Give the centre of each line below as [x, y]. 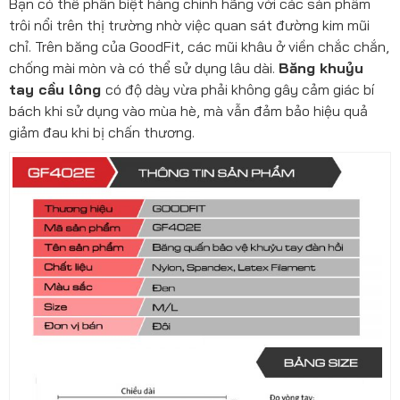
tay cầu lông [57, 90]
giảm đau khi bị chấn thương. [102, 133]
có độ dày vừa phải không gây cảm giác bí [240, 90]
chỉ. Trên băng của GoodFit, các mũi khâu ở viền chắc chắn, [199, 47]
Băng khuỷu [321, 68]
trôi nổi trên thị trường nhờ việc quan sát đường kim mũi [189, 25]
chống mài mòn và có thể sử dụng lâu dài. [144, 68]
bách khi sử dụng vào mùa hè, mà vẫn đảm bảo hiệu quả [188, 111]
